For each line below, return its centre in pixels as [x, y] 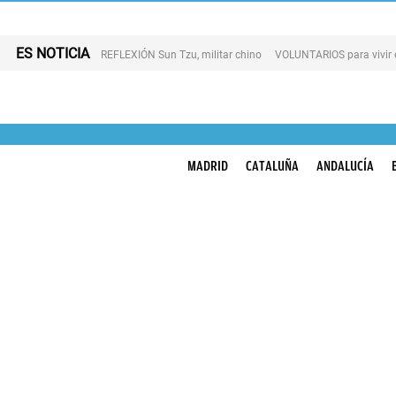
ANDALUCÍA [345, 166]
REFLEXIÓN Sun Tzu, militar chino [181, 54]
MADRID [208, 166]
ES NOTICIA [53, 53]
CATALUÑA [272, 166]
